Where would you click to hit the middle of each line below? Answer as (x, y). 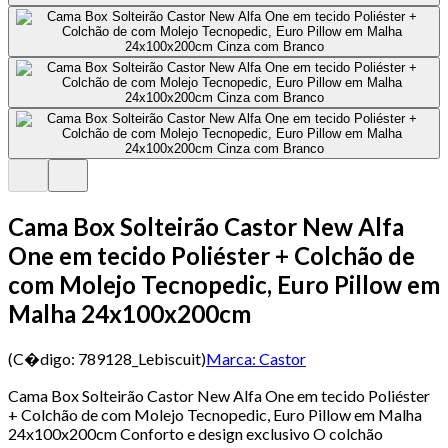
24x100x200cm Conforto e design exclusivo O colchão (195, 433)
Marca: (231, 358)
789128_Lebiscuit (139, 358)
